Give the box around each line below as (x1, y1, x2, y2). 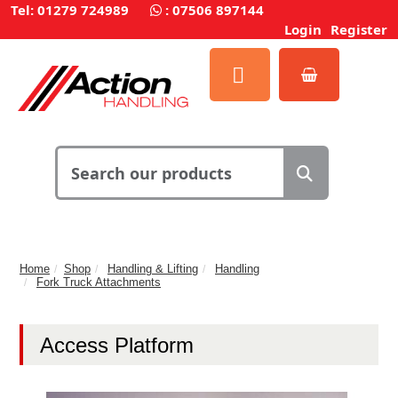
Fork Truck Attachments (36, 275, 161, 289)
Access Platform (40, 332, 194, 357)
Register (330, 20, 387, 38)
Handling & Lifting (107, 261, 198, 275)
